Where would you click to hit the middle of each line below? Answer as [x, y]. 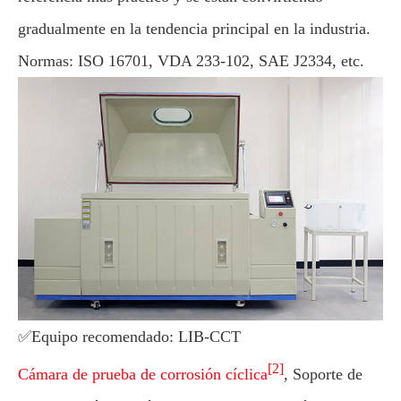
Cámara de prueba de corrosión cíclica [143, 374]
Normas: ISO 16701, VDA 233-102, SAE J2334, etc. [191, 60]
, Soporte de [323, 374]
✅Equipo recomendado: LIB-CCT [129, 336]
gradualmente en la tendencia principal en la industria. [194, 28]
